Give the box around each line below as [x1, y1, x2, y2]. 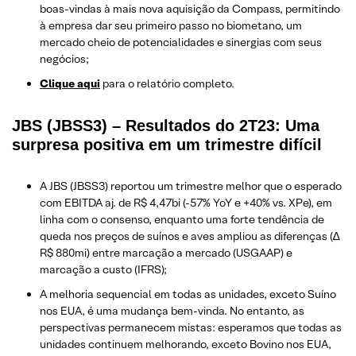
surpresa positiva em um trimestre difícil [12, 135, 322, 153]
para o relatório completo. [103, 75, 234, 91]
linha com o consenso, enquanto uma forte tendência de [40, 211, 324, 226]
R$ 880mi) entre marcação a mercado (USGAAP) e [40, 245, 292, 260]
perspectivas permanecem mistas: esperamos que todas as [40, 319, 342, 335]
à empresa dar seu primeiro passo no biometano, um [40, 17, 302, 33]
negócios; [40, 51, 89, 66]
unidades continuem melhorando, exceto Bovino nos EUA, [40, 336, 331, 351]
